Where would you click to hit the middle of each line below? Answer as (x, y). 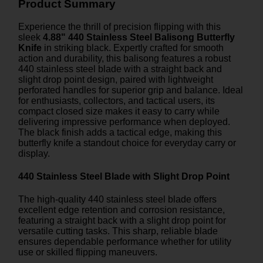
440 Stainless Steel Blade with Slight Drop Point (124, 177)
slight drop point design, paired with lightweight (116, 79)
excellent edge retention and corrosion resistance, (122, 210)
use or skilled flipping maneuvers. (88, 252)
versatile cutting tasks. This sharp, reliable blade (118, 231)
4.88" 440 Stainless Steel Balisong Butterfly (139, 37)
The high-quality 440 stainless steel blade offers (117, 200)
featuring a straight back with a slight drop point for (122, 221)
